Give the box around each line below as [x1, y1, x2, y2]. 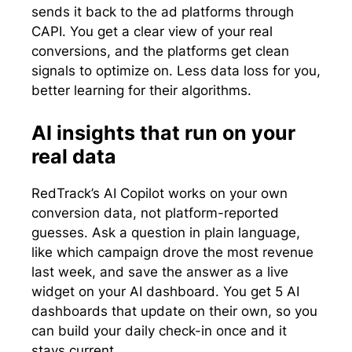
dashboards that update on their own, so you [31, 302, 317, 319]
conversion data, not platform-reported [31, 204, 279, 221]
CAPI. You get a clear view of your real [31, 24, 273, 40]
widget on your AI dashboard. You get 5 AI [31, 283, 299, 299]
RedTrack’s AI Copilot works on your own [31, 185, 288, 201]
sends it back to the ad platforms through [31, 4, 294, 20]
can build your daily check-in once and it [31, 322, 287, 339]
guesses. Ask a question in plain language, [31, 224, 300, 240]
